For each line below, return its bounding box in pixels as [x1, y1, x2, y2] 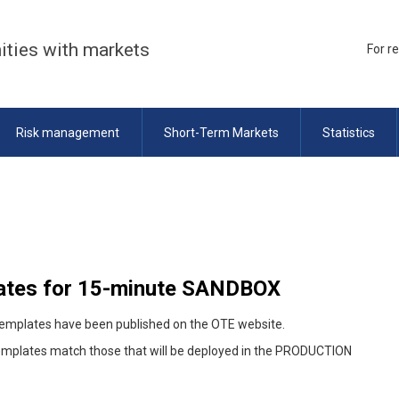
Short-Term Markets [163, 125, 279, 140]
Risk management [16, 125, 120, 140]
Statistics [322, 125, 376, 140]
